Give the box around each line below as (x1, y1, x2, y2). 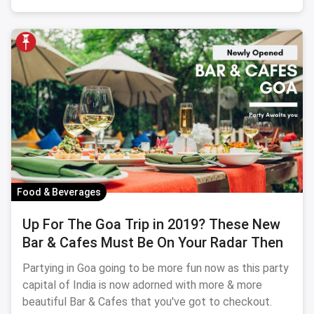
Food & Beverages (17, 186, 101, 198)
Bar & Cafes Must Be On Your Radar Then (22, 234, 283, 251)
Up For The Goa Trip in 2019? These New (22, 216, 280, 233)
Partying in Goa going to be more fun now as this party (22, 261, 289, 275)
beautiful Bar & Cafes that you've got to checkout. (22, 295, 272, 308)
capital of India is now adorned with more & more (22, 278, 262, 292)
